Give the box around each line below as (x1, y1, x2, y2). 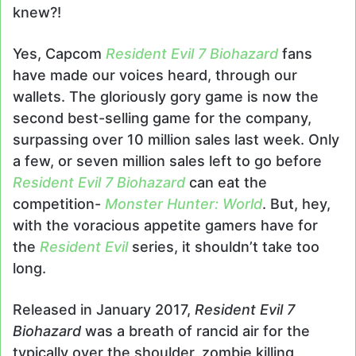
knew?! (13, 4, 65, 21)
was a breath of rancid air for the (81, 323, 310, 340)
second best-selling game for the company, (13, 110, 311, 127)
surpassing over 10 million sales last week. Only (13, 131, 339, 149)
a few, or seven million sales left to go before (13, 153, 322, 170)
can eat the (189, 174, 267, 192)
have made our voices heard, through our (13, 67, 297, 84)
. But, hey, (262, 195, 331, 213)
